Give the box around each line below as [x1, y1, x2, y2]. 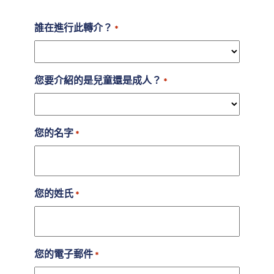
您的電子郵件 [34, 246, 93, 261]
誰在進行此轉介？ [34, 20, 113, 35]
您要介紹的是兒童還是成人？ [34, 73, 161, 87]
